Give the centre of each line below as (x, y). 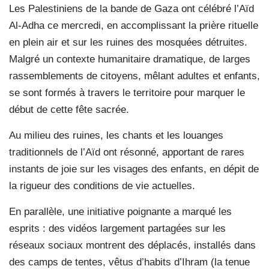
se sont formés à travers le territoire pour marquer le (127, 92)
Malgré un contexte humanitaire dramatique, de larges (130, 59)
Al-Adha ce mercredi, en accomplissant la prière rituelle (134, 25)
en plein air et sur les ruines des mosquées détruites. (128, 42)
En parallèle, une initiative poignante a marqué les (120, 211)
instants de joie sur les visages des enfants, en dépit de (134, 169)
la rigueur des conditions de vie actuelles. (102, 186)
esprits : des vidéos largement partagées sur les (117, 228)
